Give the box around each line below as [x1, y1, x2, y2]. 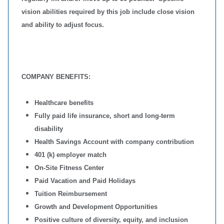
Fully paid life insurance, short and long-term [34, 112, 175, 119]
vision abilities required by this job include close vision [21, 8, 194, 15]
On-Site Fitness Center [34, 164, 104, 171]
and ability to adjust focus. [21, 21, 104, 28]
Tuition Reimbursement [34, 190, 107, 197]
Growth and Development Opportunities [34, 203, 157, 210]
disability [34, 125, 63, 132]
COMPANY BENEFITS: [21, 73, 90, 80]
